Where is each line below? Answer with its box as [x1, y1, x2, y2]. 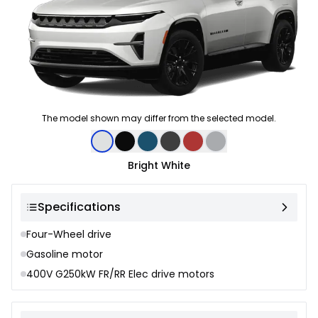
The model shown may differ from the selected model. [42, 112, 276, 125]
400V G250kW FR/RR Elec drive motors [26, 267, 214, 282]
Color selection [11, 136, 95, 153]
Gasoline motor [26, 247, 103, 262]
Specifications [38, 199, 121, 216]
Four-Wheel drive [26, 227, 111, 242]
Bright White [128, 158, 190, 173]
